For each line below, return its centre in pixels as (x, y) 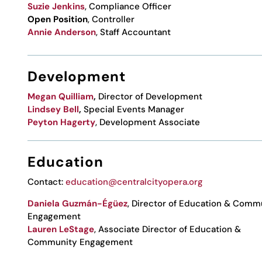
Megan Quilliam (61, 96)
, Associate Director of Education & (168, 229)
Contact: (47, 182)
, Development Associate (148, 122)
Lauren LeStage (61, 229)
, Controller (111, 19)
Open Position (58, 19)
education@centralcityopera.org (135, 182)
